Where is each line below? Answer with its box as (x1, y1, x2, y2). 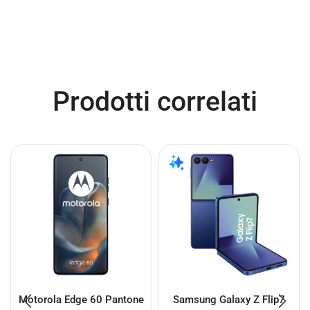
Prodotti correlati (53, 85, 257, 118)
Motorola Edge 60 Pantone (18, 293, 144, 306)
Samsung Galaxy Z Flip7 (173, 293, 285, 306)
